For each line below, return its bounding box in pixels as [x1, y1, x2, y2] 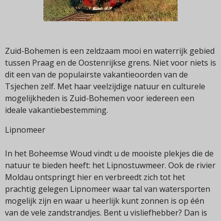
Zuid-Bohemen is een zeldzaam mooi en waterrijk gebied [5, 45, 215, 57]
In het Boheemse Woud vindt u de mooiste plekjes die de [5, 148, 214, 159]
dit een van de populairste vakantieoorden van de [5, 69, 188, 80]
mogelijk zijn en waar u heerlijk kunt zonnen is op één [5, 195, 204, 207]
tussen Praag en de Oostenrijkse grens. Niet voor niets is [5, 57, 216, 69]
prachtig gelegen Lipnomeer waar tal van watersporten [5, 184, 210, 195]
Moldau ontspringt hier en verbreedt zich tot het [5, 172, 185, 183]
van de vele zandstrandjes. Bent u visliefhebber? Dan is [5, 207, 207, 219]
